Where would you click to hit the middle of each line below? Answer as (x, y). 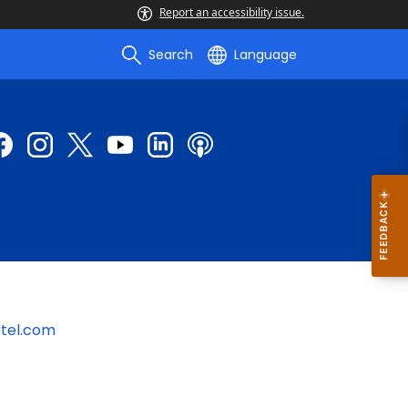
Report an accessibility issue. (232, 12)
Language (265, 55)
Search (171, 55)
